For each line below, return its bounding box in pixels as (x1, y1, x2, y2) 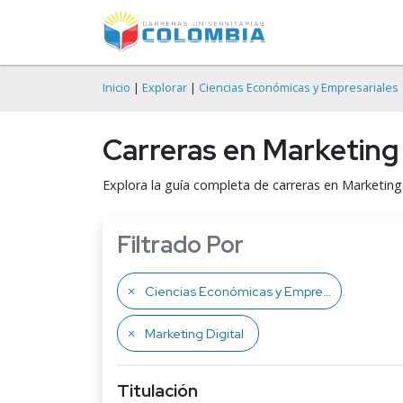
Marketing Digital (145, 325, 244, 342)
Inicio (103, 80, 130, 95)
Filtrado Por (117, 229, 244, 260)
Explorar (142, 80, 187, 95)
